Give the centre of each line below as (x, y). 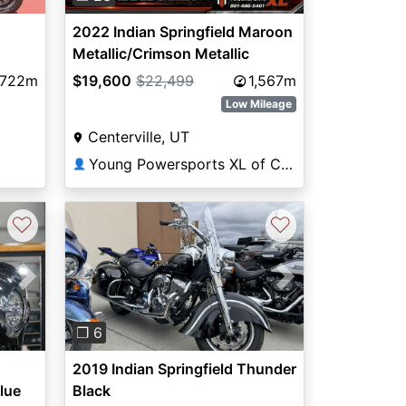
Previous (112, 287)
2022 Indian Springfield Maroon (182, 32)
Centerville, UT (138, 137)
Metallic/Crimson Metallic (160, 54)
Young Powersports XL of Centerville (286, 164)
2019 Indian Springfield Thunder (184, 369)
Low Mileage (259, 104)
